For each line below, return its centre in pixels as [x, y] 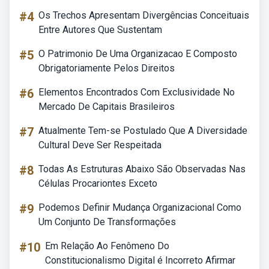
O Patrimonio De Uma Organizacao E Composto [138, 54]
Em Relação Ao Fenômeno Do [107, 246]
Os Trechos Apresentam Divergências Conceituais [144, 15]
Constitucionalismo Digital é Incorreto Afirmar [140, 260]
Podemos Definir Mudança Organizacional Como [140, 207]
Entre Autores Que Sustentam [100, 30]
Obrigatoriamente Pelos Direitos [107, 68]
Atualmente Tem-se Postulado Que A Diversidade [143, 131]
